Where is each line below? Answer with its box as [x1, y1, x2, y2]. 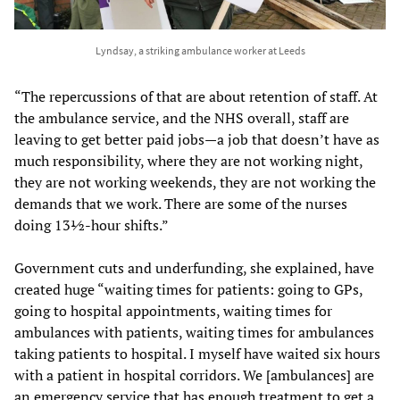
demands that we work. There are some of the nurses [14, 193, 347, 213]
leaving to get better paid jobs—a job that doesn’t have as [14, 129, 379, 149]
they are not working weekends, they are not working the [14, 171, 376, 192]
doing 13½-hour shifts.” [14, 214, 169, 235]
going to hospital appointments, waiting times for [14, 300, 332, 321]
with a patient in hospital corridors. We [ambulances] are [14, 364, 374, 385]
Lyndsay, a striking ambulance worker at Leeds [95, 43, 305, 57]
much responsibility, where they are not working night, [14, 150, 362, 171]
